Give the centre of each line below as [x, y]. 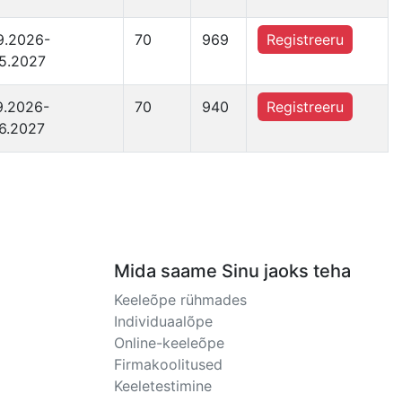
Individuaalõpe [163, 321]
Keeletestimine [163, 386]
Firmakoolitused [168, 364]
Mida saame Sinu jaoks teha [232, 271]
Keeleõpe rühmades [180, 300]
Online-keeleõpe [169, 343]
